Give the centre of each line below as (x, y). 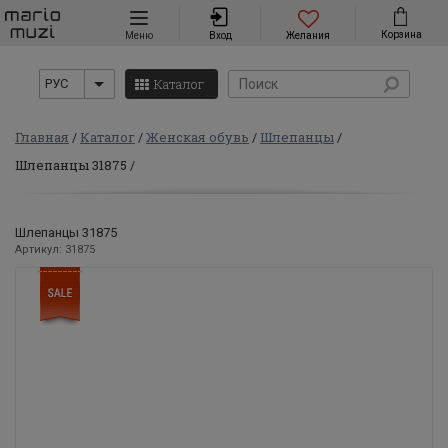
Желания (308, 35)
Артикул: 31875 (55, 249)
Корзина (401, 35)
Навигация (170, 18)
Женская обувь (197, 137)
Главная (42, 137)
